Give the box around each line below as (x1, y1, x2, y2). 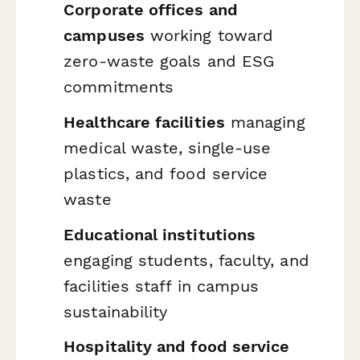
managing (224, 112, 305, 133)
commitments (63, 77, 174, 97)
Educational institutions (63, 224, 256, 244)
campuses (63, 26, 145, 46)
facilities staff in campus (63, 276, 260, 296)
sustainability (63, 301, 168, 321)
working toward (144, 26, 274, 46)
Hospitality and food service (63, 337, 290, 357)
